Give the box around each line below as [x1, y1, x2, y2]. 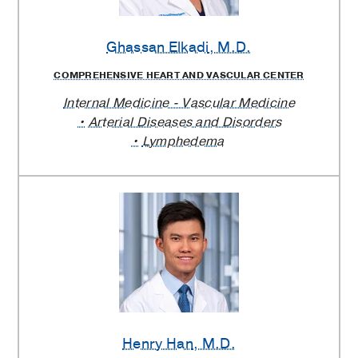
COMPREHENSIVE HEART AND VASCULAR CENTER [54, 68, 304, 82]
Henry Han [122, 333, 193, 353]
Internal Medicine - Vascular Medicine [63, 93, 295, 112]
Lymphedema [141, 132, 225, 150]
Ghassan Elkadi [106, 38, 209, 58]
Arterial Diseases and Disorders [88, 113, 282, 131]
